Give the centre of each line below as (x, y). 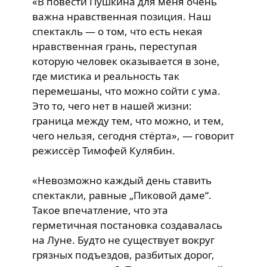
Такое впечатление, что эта (100, 210)
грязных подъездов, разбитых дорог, (123, 255)
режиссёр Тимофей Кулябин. (104, 150)
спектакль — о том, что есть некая (117, 31)
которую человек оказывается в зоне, (126, 61)
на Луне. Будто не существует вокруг (123, 240)
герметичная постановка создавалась (127, 225)
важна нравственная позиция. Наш (122, 16)
